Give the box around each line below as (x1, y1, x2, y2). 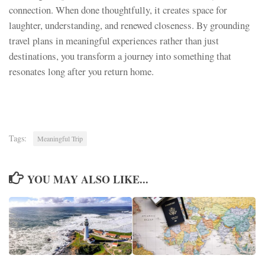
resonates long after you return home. (9, 64, 154, 79)
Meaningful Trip (37, 133, 83, 143)
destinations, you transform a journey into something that (9, 49, 231, 63)
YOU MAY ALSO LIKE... (27, 171, 148, 187)
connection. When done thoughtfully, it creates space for (9, 3, 227, 17)
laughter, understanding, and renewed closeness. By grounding (9, 18, 250, 33)
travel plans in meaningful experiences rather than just (9, 34, 219, 48)
